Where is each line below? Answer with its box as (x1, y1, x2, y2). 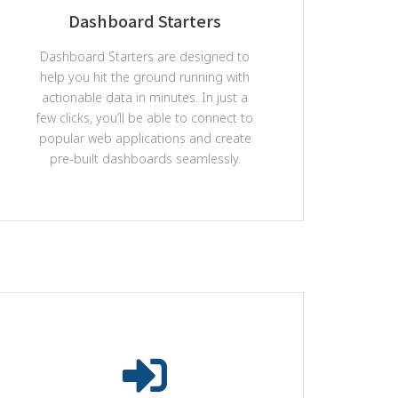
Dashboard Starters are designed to (40, 48, 251, 65)
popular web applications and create (38, 130, 251, 147)
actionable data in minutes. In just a (42, 89, 249, 106)
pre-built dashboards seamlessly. (49, 150, 241, 167)
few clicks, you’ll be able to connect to (36, 109, 254, 126)
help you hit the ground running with (40, 68, 251, 85)
